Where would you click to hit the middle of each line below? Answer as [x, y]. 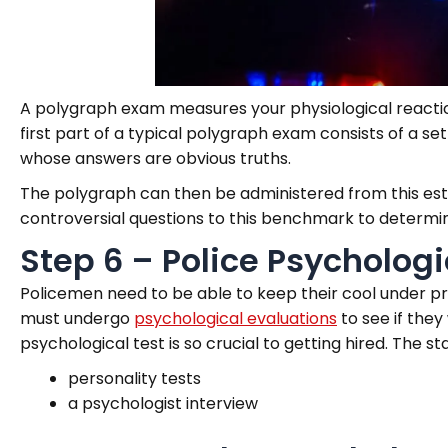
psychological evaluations [235, 319]
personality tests [134, 379]
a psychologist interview [163, 404]
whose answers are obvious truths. [155, 159]
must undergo [77, 319]
